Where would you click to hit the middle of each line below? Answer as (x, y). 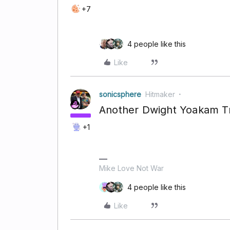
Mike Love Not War (131, 168)
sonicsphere (120, 94)
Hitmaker (160, 94)
